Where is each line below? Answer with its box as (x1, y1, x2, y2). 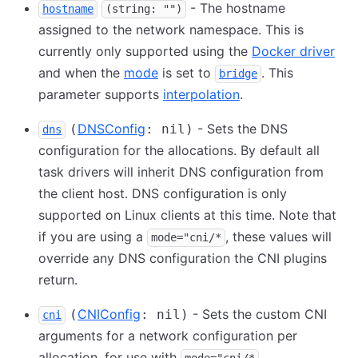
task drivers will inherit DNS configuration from (38, 164, 324, 180)
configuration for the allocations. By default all (38, 142, 320, 158)
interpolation (163, 86, 240, 102)
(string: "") (105, 2, 182, 15)
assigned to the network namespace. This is (38, 22, 304, 38)
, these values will (225, 229, 332, 245)
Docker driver (252, 43, 335, 59)
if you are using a (38, 229, 147, 245)
